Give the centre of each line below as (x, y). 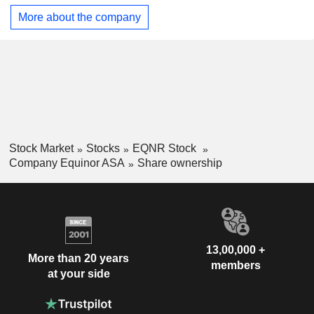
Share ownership (179, 163)
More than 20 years (78, 259)
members (235, 265)
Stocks (103, 149)
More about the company (80, 17)
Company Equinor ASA (67, 163)
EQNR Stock (165, 149)
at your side (78, 274)
